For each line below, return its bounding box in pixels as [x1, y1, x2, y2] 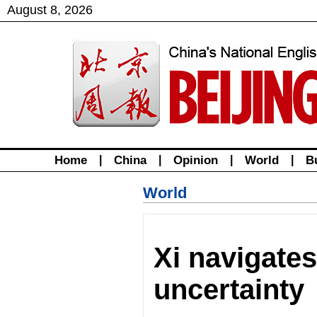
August [7, 3, 47, 17]
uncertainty [154, 274, 305, 305]
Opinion [173, 154, 218, 167]
